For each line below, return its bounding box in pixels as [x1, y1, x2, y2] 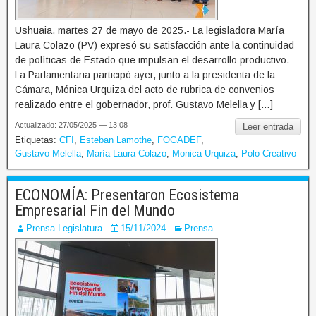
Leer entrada [243, 121, 293, 132]
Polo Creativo [241, 147, 296, 159]
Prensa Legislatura [26, 222, 102, 233]
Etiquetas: [15, 134, 59, 145]
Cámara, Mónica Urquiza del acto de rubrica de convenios [15, 83, 274, 95]
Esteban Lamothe [80, 134, 152, 145]
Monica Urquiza [172, 147, 236, 159]
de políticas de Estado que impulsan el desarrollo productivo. [15, 54, 289, 66]
